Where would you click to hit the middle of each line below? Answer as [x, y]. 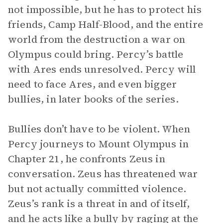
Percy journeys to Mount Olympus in [99, 144]
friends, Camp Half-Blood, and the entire [106, 24]
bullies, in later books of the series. [93, 99]
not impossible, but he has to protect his [105, 9]
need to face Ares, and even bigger [93, 84]
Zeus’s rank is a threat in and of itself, [99, 204]
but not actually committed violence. [97, 189]
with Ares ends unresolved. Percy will [102, 69]
